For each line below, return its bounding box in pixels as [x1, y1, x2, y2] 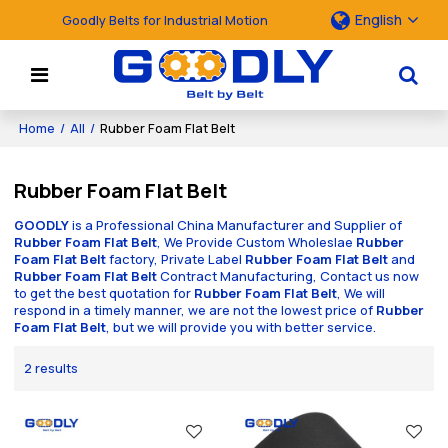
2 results [24, 358, 79, 377]
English [354, 10, 402, 29]
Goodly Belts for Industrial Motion [62, 10, 268, 29]
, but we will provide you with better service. [106, 318, 377, 337]
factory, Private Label [106, 250, 246, 269]
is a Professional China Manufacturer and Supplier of [69, 216, 403, 235]
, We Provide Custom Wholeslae [157, 233, 357, 252]
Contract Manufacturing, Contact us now [157, 267, 420, 286]
